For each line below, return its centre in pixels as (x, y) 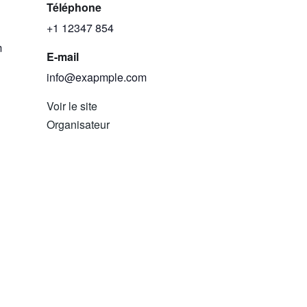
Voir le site (72, 106)
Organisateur (78, 125)
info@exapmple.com (97, 77)
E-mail (63, 57)
